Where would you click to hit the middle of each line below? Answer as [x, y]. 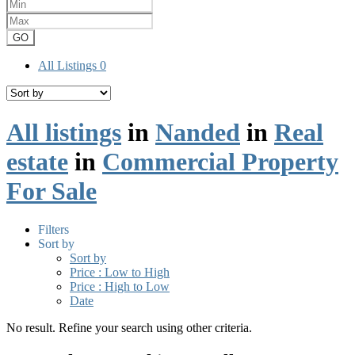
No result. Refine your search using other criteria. [129, 327]
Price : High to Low [120, 286]
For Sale [52, 191]
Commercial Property [220, 161]
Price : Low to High [120, 272]
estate [37, 161]
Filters [53, 229]
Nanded [198, 132]
